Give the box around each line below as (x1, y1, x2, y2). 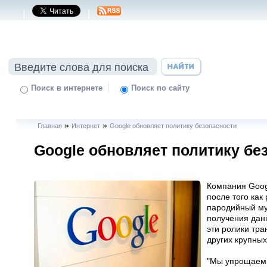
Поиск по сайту (131, 84, 190, 92)
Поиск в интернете (30, 84, 103, 92)
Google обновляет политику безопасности (109, 122, 237, 129)
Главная (37, 122, 62, 129)
